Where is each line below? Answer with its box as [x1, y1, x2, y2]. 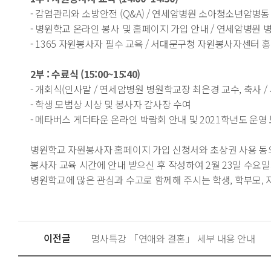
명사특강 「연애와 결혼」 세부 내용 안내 [91, 230, 255, 246]
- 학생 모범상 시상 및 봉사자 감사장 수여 [30, 96, 191, 111]
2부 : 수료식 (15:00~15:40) [30, 66, 140, 81]
